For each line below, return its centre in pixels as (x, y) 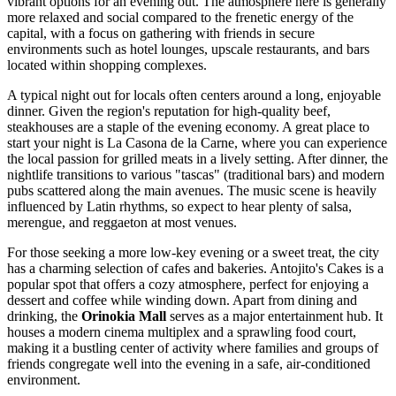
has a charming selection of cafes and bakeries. (138, 269)
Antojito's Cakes (316, 269)
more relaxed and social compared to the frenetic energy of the (180, 18)
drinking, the (44, 316)
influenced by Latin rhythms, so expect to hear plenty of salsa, (179, 207)
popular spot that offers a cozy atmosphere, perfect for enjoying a (188, 285)
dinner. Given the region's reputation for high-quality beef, (169, 111)
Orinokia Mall (124, 316)
